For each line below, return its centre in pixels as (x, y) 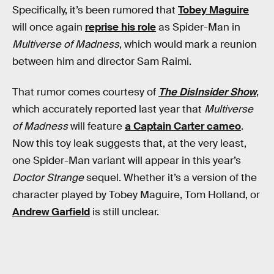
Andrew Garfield (51, 212)
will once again (49, 28)
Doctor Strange (48, 178)
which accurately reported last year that (108, 109)
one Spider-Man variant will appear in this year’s (127, 161)
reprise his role (120, 28)
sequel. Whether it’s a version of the (170, 178)
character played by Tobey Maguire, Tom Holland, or (136, 195)
